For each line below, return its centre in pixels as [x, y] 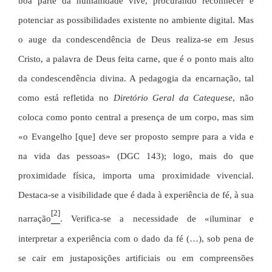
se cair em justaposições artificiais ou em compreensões [136, 258]
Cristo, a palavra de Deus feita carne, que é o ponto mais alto [136, 59]
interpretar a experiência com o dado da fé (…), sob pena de [136, 238]
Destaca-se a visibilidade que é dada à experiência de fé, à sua [136, 195]
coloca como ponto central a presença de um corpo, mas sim [136, 117]
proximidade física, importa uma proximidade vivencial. [136, 176]
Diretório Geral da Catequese [173, 98]
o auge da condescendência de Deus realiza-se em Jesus [136, 40]
